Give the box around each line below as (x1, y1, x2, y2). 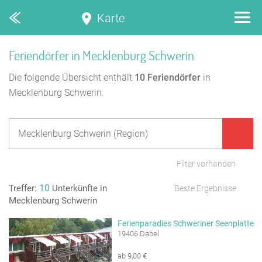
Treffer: (9, 184, 39, 194)
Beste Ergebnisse (174, 184, 236, 193)
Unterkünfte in (50, 184, 107, 194)
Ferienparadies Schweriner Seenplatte (118, 219, 254, 228)
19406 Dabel (118, 229, 160, 238)
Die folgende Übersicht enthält (9, 72, 135, 83)
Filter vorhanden (177, 159, 236, 168)
